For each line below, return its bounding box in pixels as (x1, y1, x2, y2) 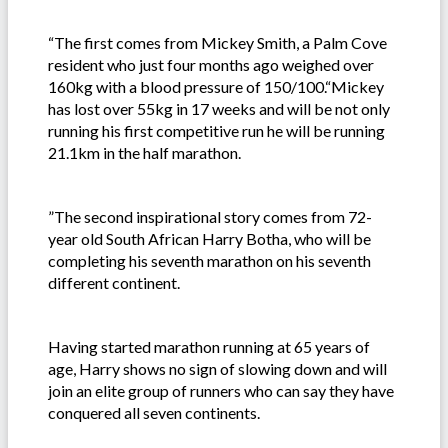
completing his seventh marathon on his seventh (48, 251, 371, 271)
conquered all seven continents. (48, 403, 260, 423)
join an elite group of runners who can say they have (48, 381, 394, 401)
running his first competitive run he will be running (48, 121, 385, 141)
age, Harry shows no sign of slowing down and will (48, 359, 387, 379)
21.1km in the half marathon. (48, 143, 241, 163)
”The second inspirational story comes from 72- (48, 207, 372, 227)
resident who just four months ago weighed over (48, 55, 374, 75)
